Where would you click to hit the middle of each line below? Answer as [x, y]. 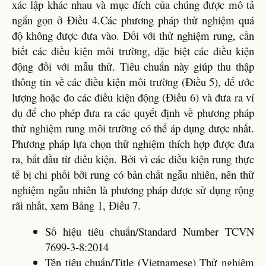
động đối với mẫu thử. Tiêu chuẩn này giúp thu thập [133, 66]
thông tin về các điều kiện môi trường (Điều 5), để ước [133, 81]
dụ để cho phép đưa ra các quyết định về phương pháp [133, 112]
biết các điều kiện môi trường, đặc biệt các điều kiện [133, 50]
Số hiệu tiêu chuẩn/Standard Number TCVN [150, 232]
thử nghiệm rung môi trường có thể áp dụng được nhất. [133, 128]
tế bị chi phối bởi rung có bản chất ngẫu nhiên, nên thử [133, 174]
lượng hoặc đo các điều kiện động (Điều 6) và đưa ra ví [133, 97]
